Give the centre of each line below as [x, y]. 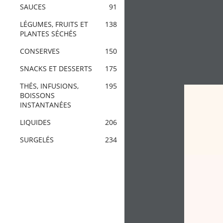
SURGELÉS [37, 140]
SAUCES [33, 7]
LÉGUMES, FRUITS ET [54, 24]
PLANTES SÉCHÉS [48, 34]
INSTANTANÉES [46, 105]
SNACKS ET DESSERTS [56, 68]
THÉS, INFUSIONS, [49, 86]
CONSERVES [40, 51]
